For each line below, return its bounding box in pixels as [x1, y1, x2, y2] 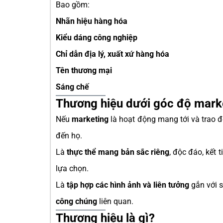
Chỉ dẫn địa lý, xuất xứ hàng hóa [56, 49, 169, 59]
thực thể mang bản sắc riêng [67, 147, 169, 157]
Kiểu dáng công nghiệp [56, 33, 137, 42]
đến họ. [56, 131, 82, 140]
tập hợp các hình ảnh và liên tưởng [67, 180, 190, 190]
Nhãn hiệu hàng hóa [56, 16, 127, 26]
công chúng [56, 197, 97, 206]
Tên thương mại [56, 66, 112, 75]
